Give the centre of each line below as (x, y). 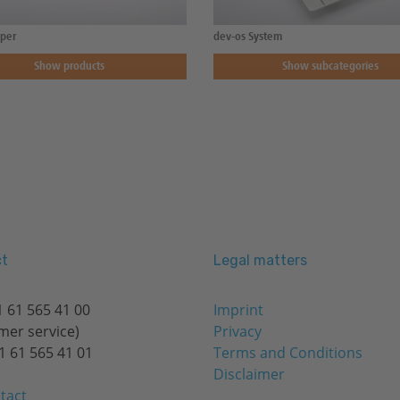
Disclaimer (249, 375)
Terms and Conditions (288, 353)
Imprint (238, 310)
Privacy (237, 332)
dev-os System (247, 37)
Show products (70, 67)
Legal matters (260, 261)
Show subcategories (331, 67)
